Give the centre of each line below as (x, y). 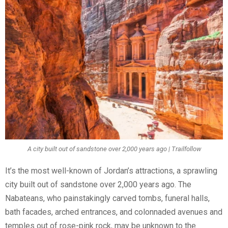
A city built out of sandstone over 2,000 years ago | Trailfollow (114, 149)
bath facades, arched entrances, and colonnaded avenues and (114, 212)
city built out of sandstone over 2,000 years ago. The (98, 184)
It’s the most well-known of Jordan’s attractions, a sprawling (111, 170)
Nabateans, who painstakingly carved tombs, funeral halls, (107, 198)
